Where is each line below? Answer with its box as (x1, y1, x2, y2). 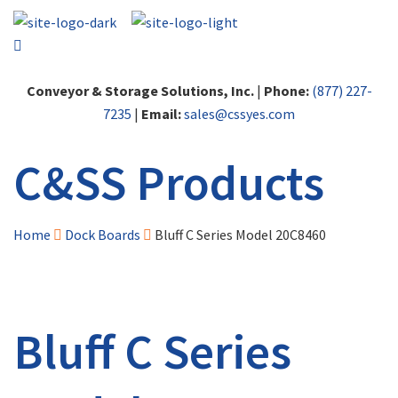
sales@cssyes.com (184, 105, 295, 123)
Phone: (263, 82, 309, 100)
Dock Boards (65, 226, 140, 244)
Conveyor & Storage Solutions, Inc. (26, 82, 254, 100)
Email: (141, 105, 181, 123)
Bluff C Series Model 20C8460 (155, 226, 326, 244)
